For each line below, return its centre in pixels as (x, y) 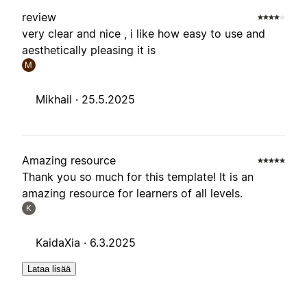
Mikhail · (59, 100)
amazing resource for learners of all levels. (132, 194)
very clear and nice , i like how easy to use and (144, 34)
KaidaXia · (63, 243)
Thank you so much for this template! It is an (138, 177)
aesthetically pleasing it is (89, 50)
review (39, 17)
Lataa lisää (49, 269)
